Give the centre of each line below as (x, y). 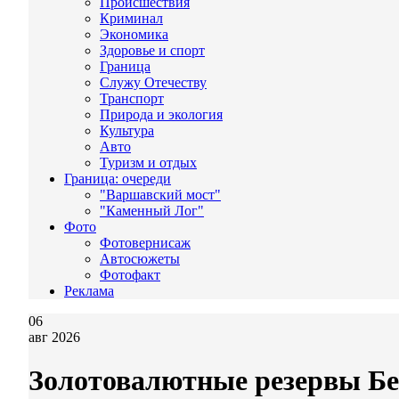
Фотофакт (130, 275)
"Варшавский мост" (160, 195)
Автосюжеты (140, 259)
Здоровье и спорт (152, 50)
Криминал (131, 18)
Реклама (89, 291)
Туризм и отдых (148, 163)
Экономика (134, 34)
